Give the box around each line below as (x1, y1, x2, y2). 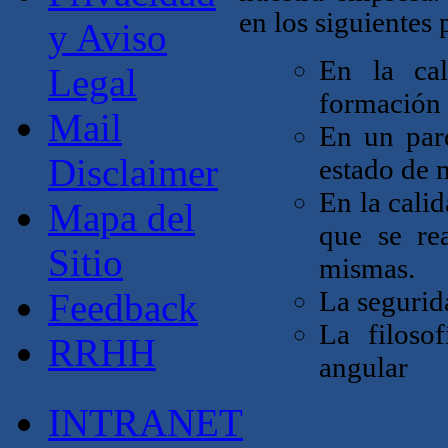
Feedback (48, 286, 198, 330)
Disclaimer (48, 151, 218, 195)
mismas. (319, 251, 416, 284)
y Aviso (48, 16, 167, 60)
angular (319, 350, 409, 383)
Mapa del (48, 196, 195, 240)
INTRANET (48, 400, 243, 444)
